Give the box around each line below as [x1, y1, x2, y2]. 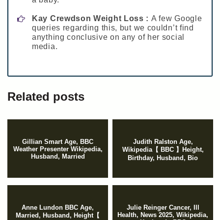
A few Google [151, 14, 202, 23]
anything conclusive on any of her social [32, 33, 185, 42]
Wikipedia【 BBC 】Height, [122, 146, 204, 154]
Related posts [7, 90, 84, 104]
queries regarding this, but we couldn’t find [32, 24, 194, 32]
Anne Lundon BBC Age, [22, 204, 94, 212]
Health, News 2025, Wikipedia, [117, 211, 208, 219]
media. [32, 42, 58, 51]
